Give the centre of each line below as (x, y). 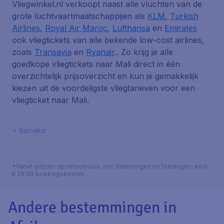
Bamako (32, 130)
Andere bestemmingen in (92, 207)
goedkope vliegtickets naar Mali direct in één (96, 64)
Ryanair (100, 52)
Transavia (53, 52)
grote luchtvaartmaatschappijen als (80, 16)
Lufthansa (131, 28)
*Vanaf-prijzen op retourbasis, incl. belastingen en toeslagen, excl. (110, 166)
